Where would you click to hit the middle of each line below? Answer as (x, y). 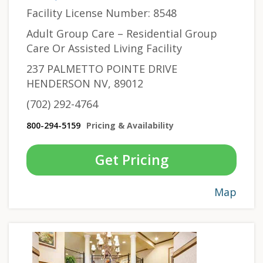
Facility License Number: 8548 (102, 13)
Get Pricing (131, 159)
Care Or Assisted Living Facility (104, 48)
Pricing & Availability (130, 125)
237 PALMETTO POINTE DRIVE (102, 68)
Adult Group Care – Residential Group (122, 33)
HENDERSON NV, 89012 (85, 83)
